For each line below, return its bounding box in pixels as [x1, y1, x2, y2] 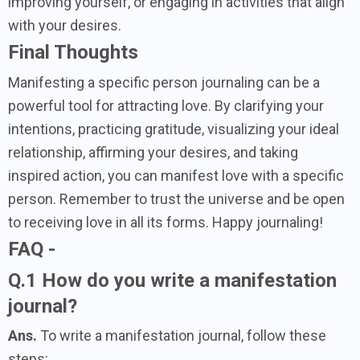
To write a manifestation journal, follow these [37, 326, 326, 344]
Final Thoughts [8, 40, 138, 63]
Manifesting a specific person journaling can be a [8, 73, 320, 91]
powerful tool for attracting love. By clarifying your [8, 96, 324, 114]
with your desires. [8, 16, 121, 34]
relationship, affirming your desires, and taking [8, 143, 298, 161]
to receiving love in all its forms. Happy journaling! [8, 213, 323, 231]
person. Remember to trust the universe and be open [8, 190, 345, 207]
